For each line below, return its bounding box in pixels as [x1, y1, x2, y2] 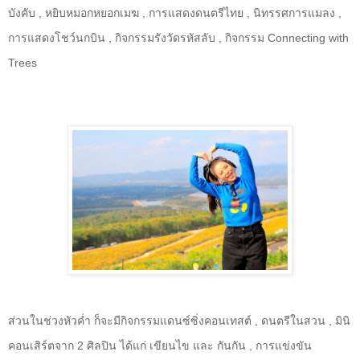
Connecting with [268, 31, 349, 45]
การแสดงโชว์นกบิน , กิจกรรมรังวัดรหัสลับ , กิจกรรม [8, 31, 268, 45]
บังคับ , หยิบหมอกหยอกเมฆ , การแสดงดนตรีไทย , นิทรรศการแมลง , [8, 6, 342, 20]
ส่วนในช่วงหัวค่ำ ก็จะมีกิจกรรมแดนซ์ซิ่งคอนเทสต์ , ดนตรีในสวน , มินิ [8, 313, 350, 327]
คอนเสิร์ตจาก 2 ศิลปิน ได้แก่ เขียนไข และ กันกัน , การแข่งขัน [8, 338, 312, 352]
